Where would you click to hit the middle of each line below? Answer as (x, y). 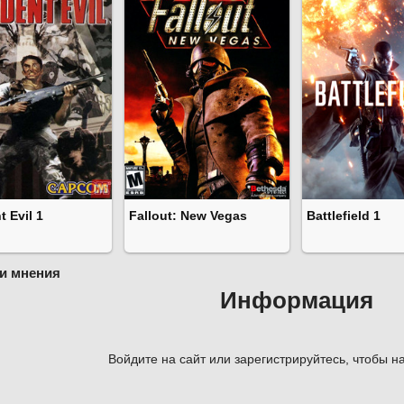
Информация (297, 301)
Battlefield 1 (344, 216)
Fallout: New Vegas (188, 216)
